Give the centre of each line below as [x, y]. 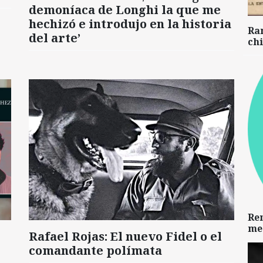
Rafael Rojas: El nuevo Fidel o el [125, 236]
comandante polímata [95, 250]
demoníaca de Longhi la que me [125, 9]
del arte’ [55, 38]
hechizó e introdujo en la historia [130, 23]
